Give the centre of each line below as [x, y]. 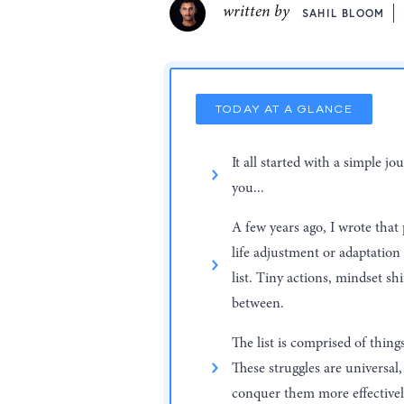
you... [248, 188]
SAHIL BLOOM [344, 14]
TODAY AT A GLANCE [284, 110]
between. [258, 303]
